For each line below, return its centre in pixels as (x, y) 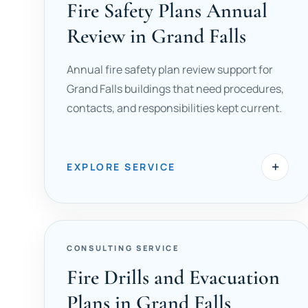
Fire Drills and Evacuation (173, 277)
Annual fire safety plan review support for (170, 69)
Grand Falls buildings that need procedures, (175, 89)
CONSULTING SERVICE (123, 248)
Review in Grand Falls (156, 36)
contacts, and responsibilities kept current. (174, 108)
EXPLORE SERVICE (121, 167)
